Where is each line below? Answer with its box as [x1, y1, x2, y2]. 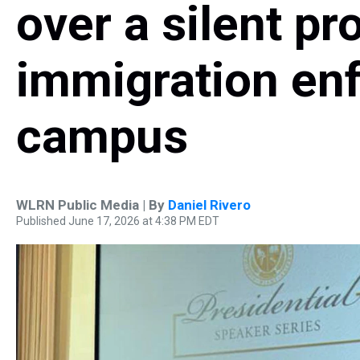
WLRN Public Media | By [16, 197, 168, 213]
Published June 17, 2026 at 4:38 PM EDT [16, 215, 219, 227]
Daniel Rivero [168, 197, 251, 213]
